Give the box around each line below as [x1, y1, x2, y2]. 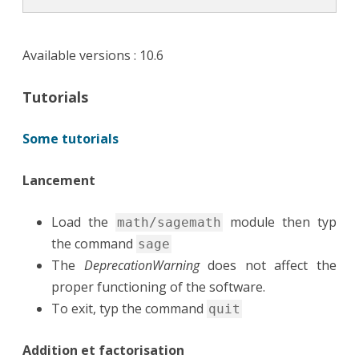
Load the [51, 213, 115, 232]
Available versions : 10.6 [22, 46, 163, 65]
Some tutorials [22, 130, 119, 148]
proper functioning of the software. [51, 278, 265, 296]
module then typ [223, 213, 337, 232]
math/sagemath [117, 215, 221, 231]
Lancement [22, 171, 95, 190]
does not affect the [199, 256, 337, 275]
